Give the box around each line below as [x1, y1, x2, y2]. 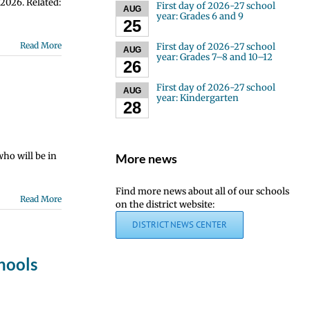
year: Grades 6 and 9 [156, 10, 244, 22]
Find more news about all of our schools [116, 185, 290, 197]
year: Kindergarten [156, 91, 239, 104]
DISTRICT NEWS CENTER [132, 218, 228, 230]
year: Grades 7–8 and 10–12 [156, 51, 273, 63]
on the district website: [116, 198, 215, 210]
